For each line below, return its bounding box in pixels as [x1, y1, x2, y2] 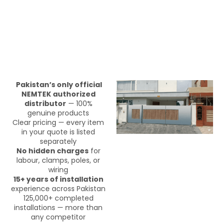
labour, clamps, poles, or [16, 155, 100, 165]
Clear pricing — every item [12, 117, 104, 127]
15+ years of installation [13, 174, 104, 184]
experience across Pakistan [11, 183, 106, 194]
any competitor [31, 212, 86, 222]
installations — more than [14, 202, 103, 213]
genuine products [27, 108, 89, 118]
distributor [24, 98, 66, 109]
